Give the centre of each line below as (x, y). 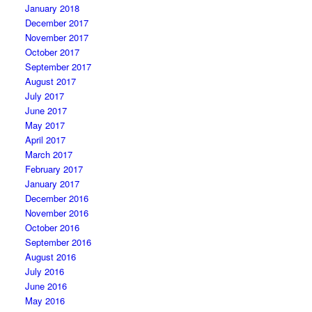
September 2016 (58, 242)
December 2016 (57, 198)
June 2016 (46, 286)
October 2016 (53, 227)
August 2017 (51, 81)
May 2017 (45, 125)
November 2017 (57, 37)
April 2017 (46, 140)
